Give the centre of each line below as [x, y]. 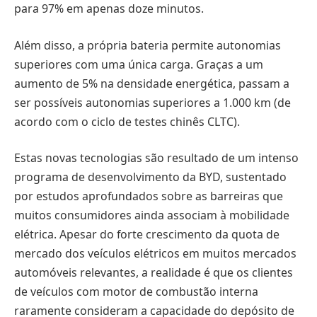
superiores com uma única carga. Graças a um [139, 64]
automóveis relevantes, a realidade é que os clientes [154, 273]
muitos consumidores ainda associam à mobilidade [152, 215]
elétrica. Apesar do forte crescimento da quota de [147, 235]
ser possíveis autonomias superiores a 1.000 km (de [152, 102]
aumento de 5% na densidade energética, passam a [152, 83]
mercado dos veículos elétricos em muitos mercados [155, 254]
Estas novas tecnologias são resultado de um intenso [156, 158]
